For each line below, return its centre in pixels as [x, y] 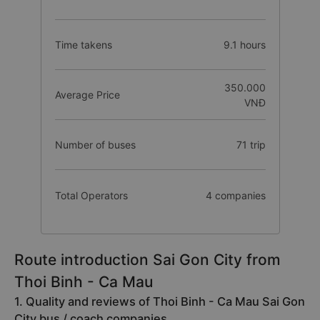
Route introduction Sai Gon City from [147, 260]
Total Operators [91, 195]
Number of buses [95, 145]
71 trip [251, 145]
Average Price [87, 95]
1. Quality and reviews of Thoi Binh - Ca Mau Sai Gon [160, 301]
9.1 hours [244, 45]
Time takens [83, 45]
